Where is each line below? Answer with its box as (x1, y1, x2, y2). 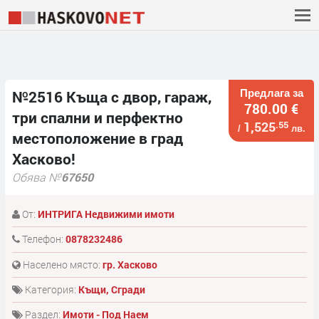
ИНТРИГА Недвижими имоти (37, 206, 174, 221)
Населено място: (20, 257, 103, 271)
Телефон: (19, 232, 66, 246)
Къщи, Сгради (78, 283, 145, 297)
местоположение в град (12, 128, 183, 149)
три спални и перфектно (12, 108, 183, 128)
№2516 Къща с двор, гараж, (12, 87, 211, 108)
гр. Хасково (102, 257, 157, 271)
